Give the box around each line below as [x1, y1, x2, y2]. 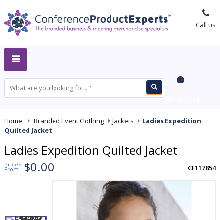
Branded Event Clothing [34, 116, 104, 125]
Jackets [112, 116, 134, 125]
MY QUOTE [164, 94, 201, 104]
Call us [195, 20, 216, 29]
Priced [4, 161, 22, 168]
